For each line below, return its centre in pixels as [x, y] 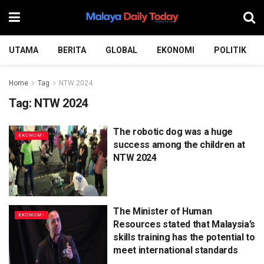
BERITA [72, 50]
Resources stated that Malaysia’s [184, 224]
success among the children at [179, 145]
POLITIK [230, 50]
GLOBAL [121, 50]
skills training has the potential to [184, 237]
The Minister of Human [163, 211]
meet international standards [176, 250]
